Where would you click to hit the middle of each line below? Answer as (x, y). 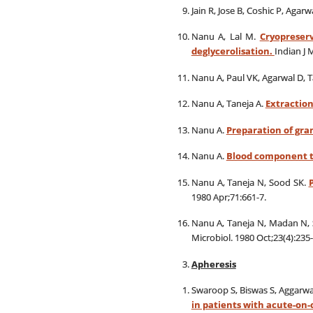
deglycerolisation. (233, 51)
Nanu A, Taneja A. (228, 103)
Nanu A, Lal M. (225, 36)
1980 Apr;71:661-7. (228, 197)
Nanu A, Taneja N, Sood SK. (250, 182)
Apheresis (213, 264)
